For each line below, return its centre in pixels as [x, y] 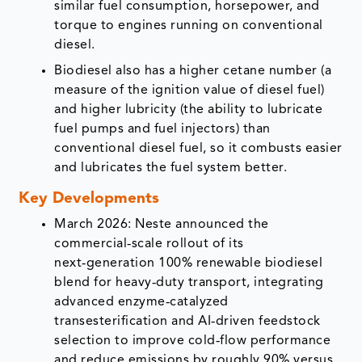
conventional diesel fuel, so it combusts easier [198, 149]
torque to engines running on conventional [189, 26]
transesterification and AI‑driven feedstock [187, 322]
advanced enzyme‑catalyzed [141, 303]
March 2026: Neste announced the [162, 225]
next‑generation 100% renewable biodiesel [189, 264]
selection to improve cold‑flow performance [193, 341]
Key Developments [89, 200]
